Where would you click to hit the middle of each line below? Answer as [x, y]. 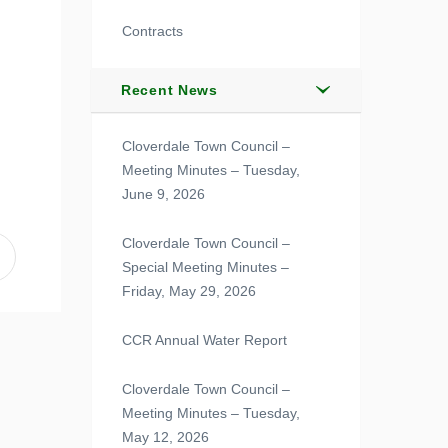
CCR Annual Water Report [206, 340]
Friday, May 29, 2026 [189, 291]
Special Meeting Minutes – [205, 267]
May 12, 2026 [165, 437]
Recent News [169, 90]
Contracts [152, 31]
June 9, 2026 [163, 194]
